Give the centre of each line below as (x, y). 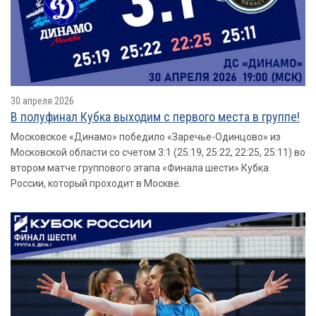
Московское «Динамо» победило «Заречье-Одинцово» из (146, 137)
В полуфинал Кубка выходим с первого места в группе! (155, 117)
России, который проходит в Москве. (96, 183)
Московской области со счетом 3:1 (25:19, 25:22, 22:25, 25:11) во (158, 152)
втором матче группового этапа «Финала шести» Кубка (140, 168)
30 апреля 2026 (42, 101)
